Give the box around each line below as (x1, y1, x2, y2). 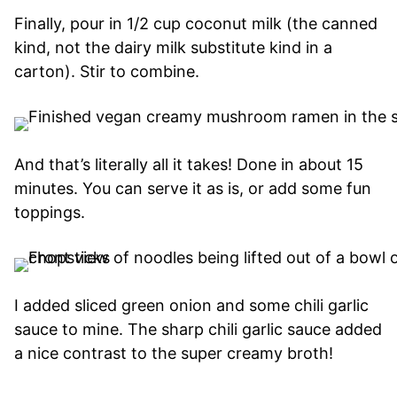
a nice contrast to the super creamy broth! (14, 343, 333, 362)
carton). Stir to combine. (14, 61, 199, 81)
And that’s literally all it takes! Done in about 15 (14, 154, 363, 174)
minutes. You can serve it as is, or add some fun (14, 178, 371, 198)
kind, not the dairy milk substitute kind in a (14, 37, 332, 57)
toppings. (14, 202, 85, 222)
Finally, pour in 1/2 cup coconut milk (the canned (14, 13, 378, 33)
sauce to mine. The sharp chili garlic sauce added (14, 319, 382, 339)
